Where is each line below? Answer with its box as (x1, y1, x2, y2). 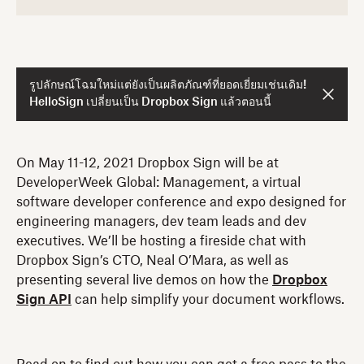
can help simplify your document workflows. (71, 292, 344, 306)
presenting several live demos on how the (16, 273, 272, 287)
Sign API (16, 292, 71, 306)
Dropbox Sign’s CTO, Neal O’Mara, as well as (16, 253, 288, 267)
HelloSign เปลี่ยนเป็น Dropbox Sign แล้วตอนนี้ (29, 96, 271, 108)
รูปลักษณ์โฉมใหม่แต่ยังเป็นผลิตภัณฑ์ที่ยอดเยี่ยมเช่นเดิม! (29, 79, 306, 91)
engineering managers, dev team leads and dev (16, 214, 306, 228)
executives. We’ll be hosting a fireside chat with (16, 234, 306, 248)
